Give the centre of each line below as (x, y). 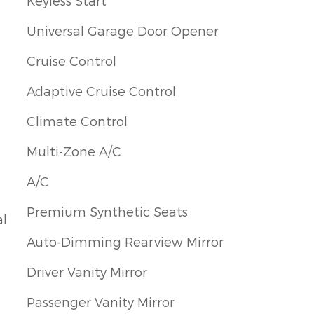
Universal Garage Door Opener (123, 31)
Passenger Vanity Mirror (101, 302)
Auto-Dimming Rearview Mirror (125, 242)
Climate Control (77, 121)
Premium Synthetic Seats (107, 212)
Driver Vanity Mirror (87, 272)
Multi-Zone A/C (74, 151)
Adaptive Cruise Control (101, 91)
